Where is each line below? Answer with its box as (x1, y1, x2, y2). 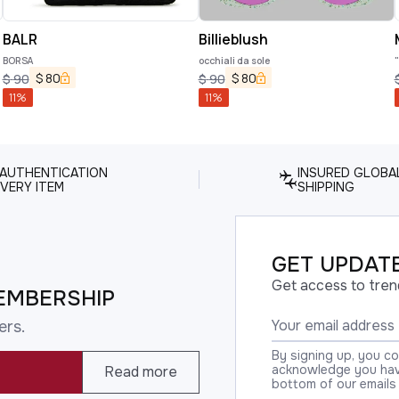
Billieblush (198, 28, 268, 49)
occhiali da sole (198, 53, 270, 67)
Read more (104, 362, 177, 382)
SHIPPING (297, 178, 354, 195)
